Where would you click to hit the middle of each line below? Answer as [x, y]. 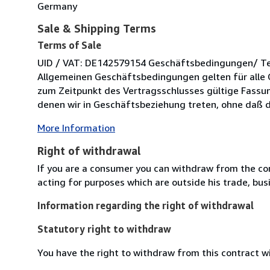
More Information [76, 127]
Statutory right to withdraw [104, 229]
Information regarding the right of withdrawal [146, 205]
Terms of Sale [69, 45]
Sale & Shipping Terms [97, 28]
